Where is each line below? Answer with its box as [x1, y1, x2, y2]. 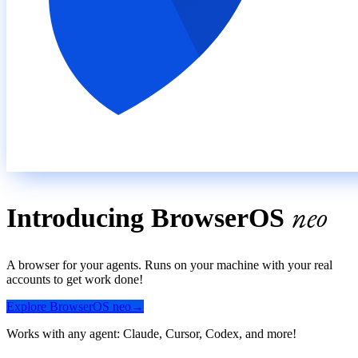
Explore [6, 299, 50, 313]
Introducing [6, 202, 151, 233]
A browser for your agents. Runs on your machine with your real [6, 257, 332, 272]
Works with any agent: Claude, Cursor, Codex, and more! [6, 326, 296, 340]
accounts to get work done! [6, 272, 143, 286]
